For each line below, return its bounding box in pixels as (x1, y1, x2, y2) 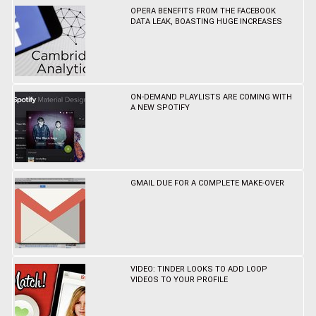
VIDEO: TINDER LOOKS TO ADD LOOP (130, 265, 268, 274)
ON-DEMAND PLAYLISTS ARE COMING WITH (130, 92, 293, 102)
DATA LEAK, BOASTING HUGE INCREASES (130, 17, 283, 27)
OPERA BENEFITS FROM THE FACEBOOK (130, 6, 276, 16)
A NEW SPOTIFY (130, 103, 190, 113)
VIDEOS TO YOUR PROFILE (130, 275, 229, 285)
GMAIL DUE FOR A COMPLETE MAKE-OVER (130, 178, 285, 188)
